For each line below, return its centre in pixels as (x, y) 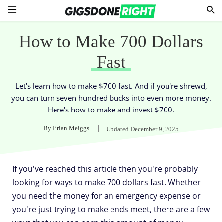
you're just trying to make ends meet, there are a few (111, 209)
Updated (117, 129)
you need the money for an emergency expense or (107, 196)
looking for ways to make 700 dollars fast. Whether (107, 183)
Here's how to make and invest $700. (111, 109)
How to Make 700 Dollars (111, 41)
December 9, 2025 (155, 129)
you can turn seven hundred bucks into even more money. (111, 97)
